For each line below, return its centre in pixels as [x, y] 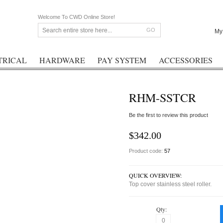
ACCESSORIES [186, 60]
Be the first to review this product [168, 115]
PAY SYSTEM [122, 60]
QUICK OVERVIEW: [155, 175]
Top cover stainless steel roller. [170, 184]
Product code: [147, 151]
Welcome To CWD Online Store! [76, 17]
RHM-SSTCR [163, 98]
